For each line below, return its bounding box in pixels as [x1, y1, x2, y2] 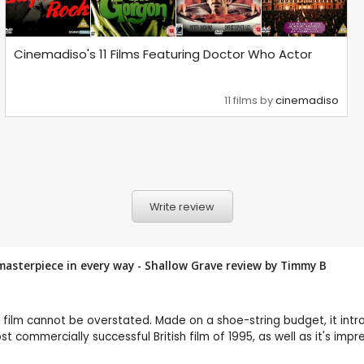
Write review [149, 199, 214, 214]
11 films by [224, 93, 276, 109]
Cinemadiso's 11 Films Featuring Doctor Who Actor [14, 45, 313, 63]
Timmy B [280, 258, 327, 274]
